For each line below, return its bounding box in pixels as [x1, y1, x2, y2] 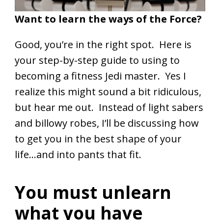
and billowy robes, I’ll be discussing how [15, 116, 199, 130]
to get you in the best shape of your [15, 132, 182, 146]
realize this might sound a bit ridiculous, [15, 85, 201, 99]
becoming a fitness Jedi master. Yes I [15, 69, 186, 83]
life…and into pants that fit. [15, 148, 141, 162]
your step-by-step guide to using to [15, 54, 180, 67]
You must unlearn [15, 181, 171, 204]
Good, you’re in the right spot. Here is [15, 38, 192, 52]
